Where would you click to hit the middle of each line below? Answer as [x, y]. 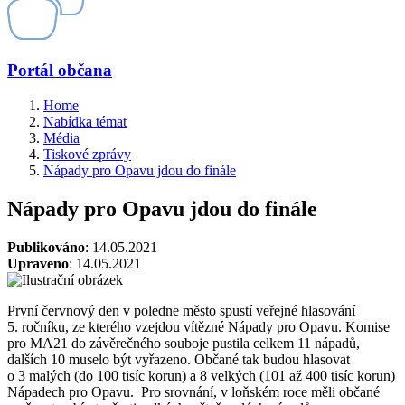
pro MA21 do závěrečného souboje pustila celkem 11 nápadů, [184, 343]
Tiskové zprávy [87, 154]
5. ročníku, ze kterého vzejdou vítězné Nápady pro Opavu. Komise [198, 326]
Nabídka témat [85, 121]
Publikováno [46, 247]
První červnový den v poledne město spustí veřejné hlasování [181, 310]
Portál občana [60, 71]
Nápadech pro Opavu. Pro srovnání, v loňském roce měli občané [193, 391]
